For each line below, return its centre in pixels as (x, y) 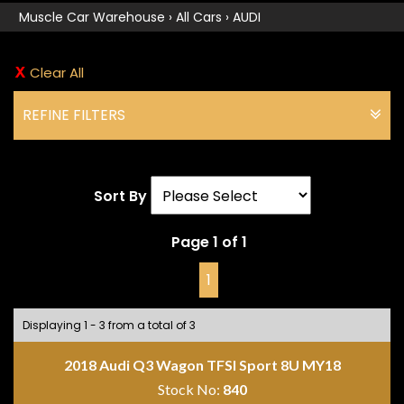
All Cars (199, 18)
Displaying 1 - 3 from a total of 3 (109, 326)
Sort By (120, 197)
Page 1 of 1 (209, 243)
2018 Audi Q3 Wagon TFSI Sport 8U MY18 (202, 365)
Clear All (57, 73)
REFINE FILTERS (74, 115)
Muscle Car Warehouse (92, 18)
